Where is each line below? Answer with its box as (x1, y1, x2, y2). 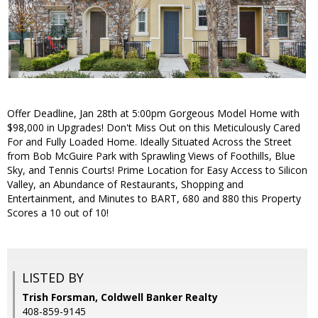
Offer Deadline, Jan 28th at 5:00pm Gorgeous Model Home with (7, 106, 300, 121)
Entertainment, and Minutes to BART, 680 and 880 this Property (7, 192, 301, 206)
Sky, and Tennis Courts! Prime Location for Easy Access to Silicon (7, 163, 307, 177)
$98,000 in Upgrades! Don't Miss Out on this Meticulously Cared (7, 121, 300, 135)
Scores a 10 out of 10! (7, 206, 109, 220)
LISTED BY (22, 269, 84, 287)
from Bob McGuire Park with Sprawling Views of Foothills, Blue (7, 149, 295, 163)
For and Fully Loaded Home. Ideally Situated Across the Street (7, 135, 292, 149)
